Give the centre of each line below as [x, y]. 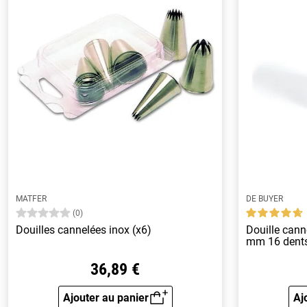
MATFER [32, 198]
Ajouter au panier [106, 297]
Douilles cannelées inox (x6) [84, 230]
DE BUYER [265, 198]
